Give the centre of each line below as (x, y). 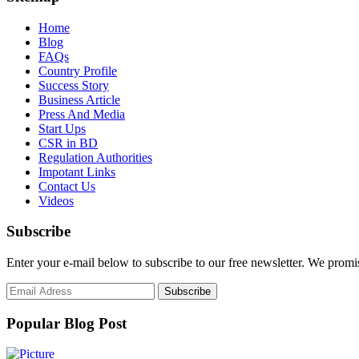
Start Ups (62, 128)
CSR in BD (68, 143)
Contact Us (67, 186)
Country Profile (78, 71)
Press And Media (82, 114)
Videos (56, 200)
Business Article (79, 99)
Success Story (74, 85)
